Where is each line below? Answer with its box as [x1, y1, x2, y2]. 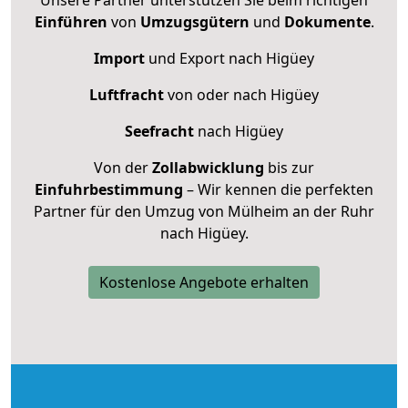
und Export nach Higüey [145, 47, 314, 68]
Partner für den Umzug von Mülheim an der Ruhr [34, 200, 374, 221]
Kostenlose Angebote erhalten [99, 271, 309, 292]
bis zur [264, 157, 314, 178]
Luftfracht [89, 84, 164, 105]
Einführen [34, 11, 107, 32]
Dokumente [283, 11, 371, 32]
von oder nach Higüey [164, 84, 319, 105]
